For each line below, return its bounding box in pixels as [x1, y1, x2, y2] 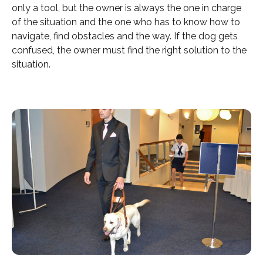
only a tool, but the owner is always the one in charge [12, 2, 241, 14]
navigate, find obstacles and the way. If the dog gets [12, 31, 238, 42]
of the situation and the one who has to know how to [12, 16, 240, 28]
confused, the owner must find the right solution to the [12, 45, 247, 56]
